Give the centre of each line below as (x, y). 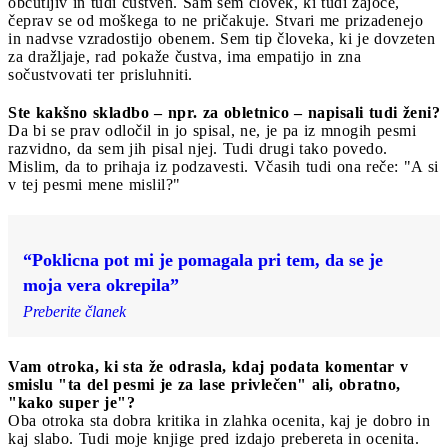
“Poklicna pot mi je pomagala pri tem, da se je (203, 259)
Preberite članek (74, 311)
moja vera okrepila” (101, 284)
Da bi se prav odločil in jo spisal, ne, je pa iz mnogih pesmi (212, 130)
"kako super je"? (71, 402)
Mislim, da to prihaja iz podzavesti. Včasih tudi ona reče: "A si (223, 166)
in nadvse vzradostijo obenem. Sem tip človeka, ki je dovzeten (221, 38)
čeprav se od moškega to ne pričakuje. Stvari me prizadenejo (215, 20)
